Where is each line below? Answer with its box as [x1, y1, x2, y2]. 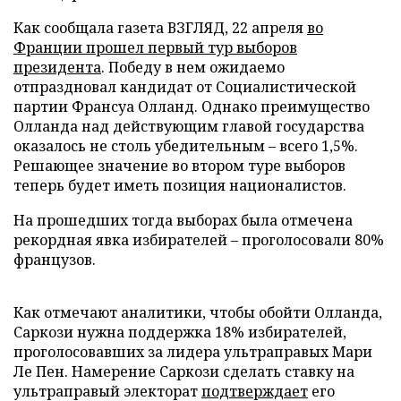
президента [13, 57, 101, 77]
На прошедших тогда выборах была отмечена [13, 210, 353, 230]
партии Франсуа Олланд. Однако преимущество [13, 97, 370, 116]
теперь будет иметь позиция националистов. [13, 175, 346, 195]
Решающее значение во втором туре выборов [13, 156, 346, 175]
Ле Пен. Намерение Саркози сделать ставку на [13, 362, 354, 381]
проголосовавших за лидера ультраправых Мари [13, 342, 372, 362]
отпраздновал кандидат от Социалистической [13, 77, 356, 97]
